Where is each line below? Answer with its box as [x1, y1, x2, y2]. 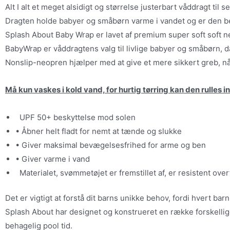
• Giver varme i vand [15, 154, 90, 164]
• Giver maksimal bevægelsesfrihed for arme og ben [15, 140, 206, 150]
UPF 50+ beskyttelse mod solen [15, 112, 136, 122]
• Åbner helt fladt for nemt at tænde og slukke [15, 126, 182, 136]
